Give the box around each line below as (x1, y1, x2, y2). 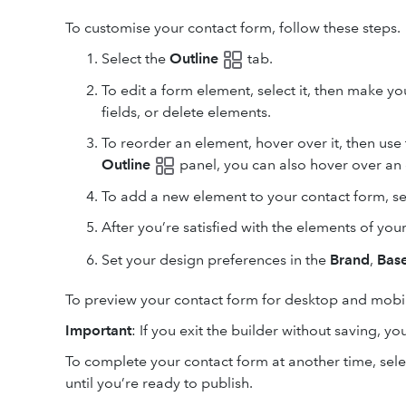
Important (65, 321, 131, 339)
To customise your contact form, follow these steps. (65, 18, 404, 36)
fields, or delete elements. (101, 103, 271, 121)
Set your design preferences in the (101, 250, 330, 268)
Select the (101, 49, 169, 67)
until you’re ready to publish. (65, 373, 253, 391)
